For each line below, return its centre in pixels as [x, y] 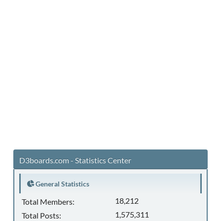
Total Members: [48, 202]
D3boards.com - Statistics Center [75, 160]
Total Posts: [41, 215]
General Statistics [62, 184]
